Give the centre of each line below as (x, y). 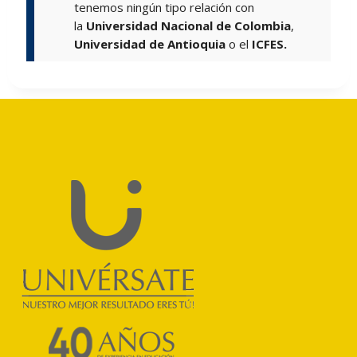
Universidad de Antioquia (152, 44)
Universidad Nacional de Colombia (189, 26)
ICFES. (271, 44)
